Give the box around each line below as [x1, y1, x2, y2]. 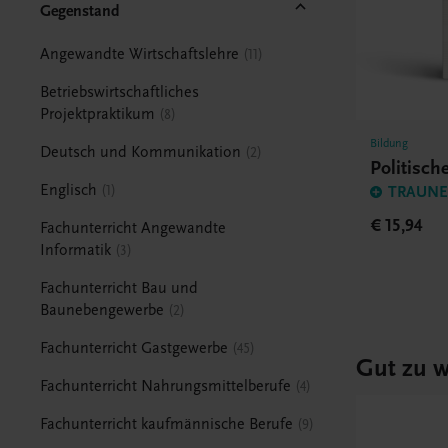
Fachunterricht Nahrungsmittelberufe [40, 376, 292, 395]
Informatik [40, 240, 112, 259]
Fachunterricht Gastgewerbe [40, 338, 229, 357]
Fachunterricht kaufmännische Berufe [40, 414, 294, 433]
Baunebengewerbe [40, 300, 165, 319]
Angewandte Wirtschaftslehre [40, 44, 240, 63]
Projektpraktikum [40, 104, 156, 123]
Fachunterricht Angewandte [40, 218, 227, 237]
